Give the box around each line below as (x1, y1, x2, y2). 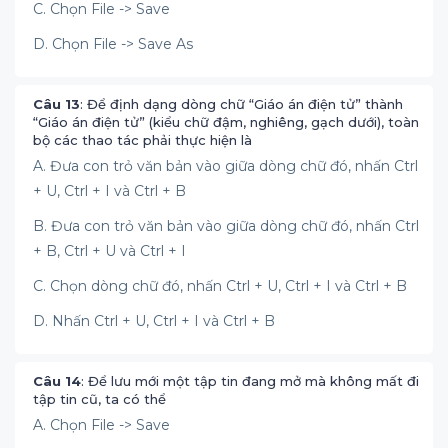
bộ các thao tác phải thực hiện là (33, 132, 256, 148)
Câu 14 (33, 373, 81, 389)
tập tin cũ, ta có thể (33, 391, 166, 407)
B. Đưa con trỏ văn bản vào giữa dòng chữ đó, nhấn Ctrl (33, 217, 419, 235)
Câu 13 (33, 96, 80, 112)
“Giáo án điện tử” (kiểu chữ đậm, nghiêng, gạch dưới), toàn (33, 114, 419, 130)
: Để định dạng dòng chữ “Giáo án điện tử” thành (80, 96, 403, 112)
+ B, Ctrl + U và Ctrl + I (33, 242, 190, 260)
